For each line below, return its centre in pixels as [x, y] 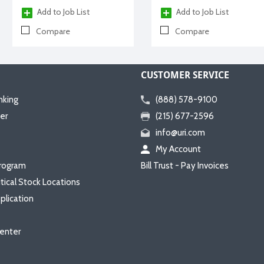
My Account [178, 149]
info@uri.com [180, 132]
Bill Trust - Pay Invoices [185, 165]
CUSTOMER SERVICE [185, 75]
